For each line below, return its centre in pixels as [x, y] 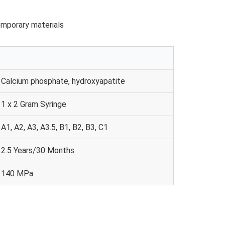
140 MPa [17, 173]
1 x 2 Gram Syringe [35, 104]
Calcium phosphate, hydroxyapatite [63, 81]
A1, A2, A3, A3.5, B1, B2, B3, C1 [54, 127]
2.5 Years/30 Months [38, 150]
